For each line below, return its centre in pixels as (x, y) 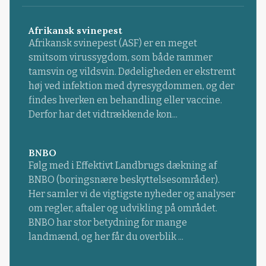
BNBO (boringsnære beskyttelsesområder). (124, 179)
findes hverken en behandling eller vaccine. (125, 100)
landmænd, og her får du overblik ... (106, 236)
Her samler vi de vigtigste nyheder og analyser (132, 194)
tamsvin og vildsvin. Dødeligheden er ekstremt (132, 72)
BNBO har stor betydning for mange (107, 222)
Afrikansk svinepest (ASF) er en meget (113, 43)
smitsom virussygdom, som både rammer (120, 58)
